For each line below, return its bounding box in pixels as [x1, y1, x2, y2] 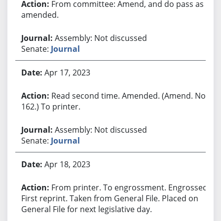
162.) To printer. [21, 101, 80, 112]
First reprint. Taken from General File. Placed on [21, 192, 198, 204]
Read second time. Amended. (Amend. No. [51, 90, 208, 101]
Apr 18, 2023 [44, 158, 90, 170]
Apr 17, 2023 [44, 67, 90, 78]
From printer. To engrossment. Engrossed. [51, 182, 210, 193]
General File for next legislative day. [21, 203, 152, 215]
